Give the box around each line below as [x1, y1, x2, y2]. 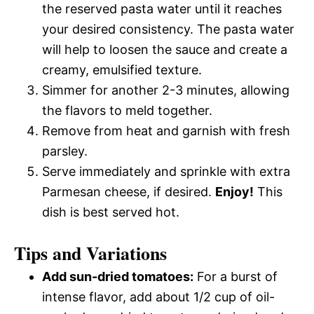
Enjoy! [215, 184, 254, 199]
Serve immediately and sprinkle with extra [42, 163, 290, 179]
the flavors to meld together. [42, 102, 212, 118]
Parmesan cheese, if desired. [42, 184, 215, 199]
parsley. [42, 143, 88, 158]
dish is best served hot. [42, 204, 179, 219]
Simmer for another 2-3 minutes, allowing [42, 82, 289, 97]
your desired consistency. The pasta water [42, 21, 294, 36]
